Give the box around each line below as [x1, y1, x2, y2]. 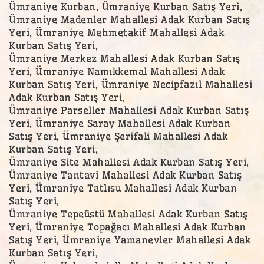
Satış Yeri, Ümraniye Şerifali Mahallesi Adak [9, 130, 227, 142]
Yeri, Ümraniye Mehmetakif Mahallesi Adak [9, 26, 224, 38]
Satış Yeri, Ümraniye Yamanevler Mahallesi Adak [9, 233, 250, 246]
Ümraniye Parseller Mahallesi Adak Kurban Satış [9, 104, 249, 116]
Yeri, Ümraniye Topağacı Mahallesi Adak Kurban [9, 220, 246, 233]
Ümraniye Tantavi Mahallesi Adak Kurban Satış [9, 169, 242, 181]
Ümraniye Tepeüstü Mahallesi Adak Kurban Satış [9, 207, 248, 220]
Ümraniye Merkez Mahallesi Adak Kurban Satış [9, 52, 240, 64]
